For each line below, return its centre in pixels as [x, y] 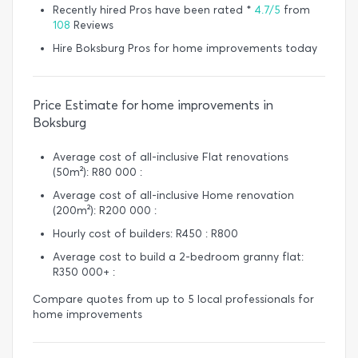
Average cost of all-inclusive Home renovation [173, 196]
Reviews [92, 26]
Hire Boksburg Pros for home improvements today [185, 49]
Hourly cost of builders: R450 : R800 [145, 234]
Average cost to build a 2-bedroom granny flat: [178, 257]
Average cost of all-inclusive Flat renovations [171, 157]
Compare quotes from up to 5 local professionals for [173, 300]
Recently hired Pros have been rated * [153, 10]
